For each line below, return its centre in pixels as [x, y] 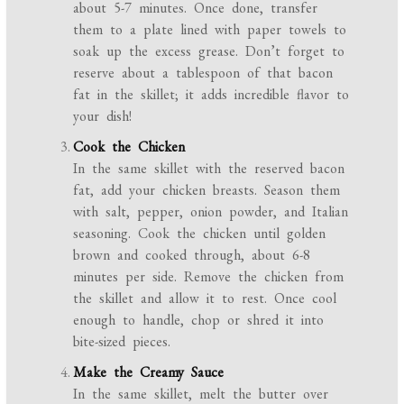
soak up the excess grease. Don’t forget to [209, 51]
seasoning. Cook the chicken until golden [200, 234]
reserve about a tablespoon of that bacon [203, 73]
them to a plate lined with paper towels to [210, 30]
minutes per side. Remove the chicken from [209, 277]
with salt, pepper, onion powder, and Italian [211, 212]
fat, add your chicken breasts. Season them [207, 190]
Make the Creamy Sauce [149, 372]
